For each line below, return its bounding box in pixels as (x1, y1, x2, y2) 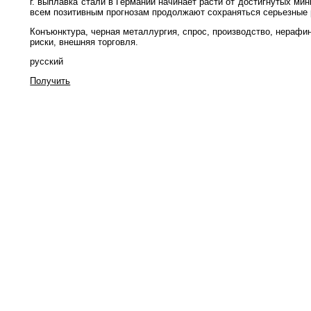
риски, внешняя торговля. (30, 36, 139, 47)
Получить (30, 76, 71, 87)
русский (30, 56, 64, 67)
